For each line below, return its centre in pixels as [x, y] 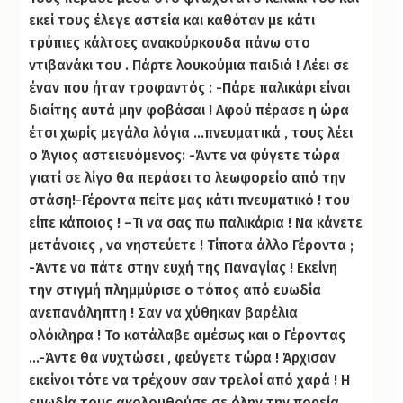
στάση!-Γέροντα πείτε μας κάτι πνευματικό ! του [190, 200]
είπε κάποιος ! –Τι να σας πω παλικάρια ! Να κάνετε [196, 222]
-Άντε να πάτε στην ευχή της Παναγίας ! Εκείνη [184, 267]
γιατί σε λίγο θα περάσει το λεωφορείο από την [188, 177]
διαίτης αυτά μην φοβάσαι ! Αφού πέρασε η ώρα [189, 110]
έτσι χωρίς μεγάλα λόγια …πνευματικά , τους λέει [191, 132]
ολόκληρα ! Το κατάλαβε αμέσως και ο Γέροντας [188, 335]
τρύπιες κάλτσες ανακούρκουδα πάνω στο [170, 42]
